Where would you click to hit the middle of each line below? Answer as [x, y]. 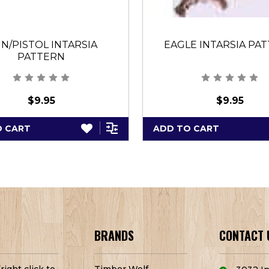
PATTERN [41, 56]
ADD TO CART [186, 128]
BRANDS [114, 236]
